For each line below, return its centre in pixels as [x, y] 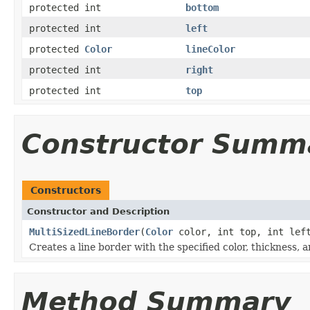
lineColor [210, 49]
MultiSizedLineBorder [84, 231]
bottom [202, 7]
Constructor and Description [98, 211]
